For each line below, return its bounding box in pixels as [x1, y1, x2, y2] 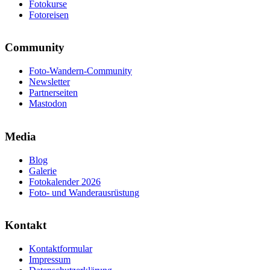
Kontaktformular [29, 243, 92, 254]
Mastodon [29, 98, 67, 109]
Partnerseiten [29, 87, 78, 98]
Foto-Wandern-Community [29, 66, 132, 77]
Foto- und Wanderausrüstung [29, 187, 139, 198]
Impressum [29, 254, 71, 265]
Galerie [29, 165, 57, 176]
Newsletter [29, 77, 70, 87]
